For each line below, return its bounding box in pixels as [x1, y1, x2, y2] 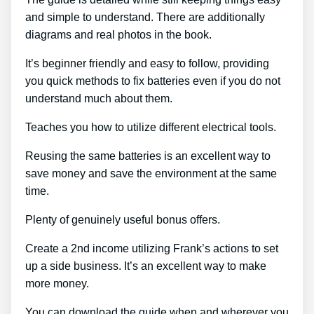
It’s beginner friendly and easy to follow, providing [25, 57, 269, 69]
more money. [25, 277, 89, 289]
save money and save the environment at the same [25, 167, 277, 179]
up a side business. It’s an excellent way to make [25, 259, 266, 272]
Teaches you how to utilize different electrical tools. [25, 121, 276, 133]
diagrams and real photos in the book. [25, 28, 212, 41]
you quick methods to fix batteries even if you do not [25, 74, 280, 87]
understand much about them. [25, 92, 172, 104]
